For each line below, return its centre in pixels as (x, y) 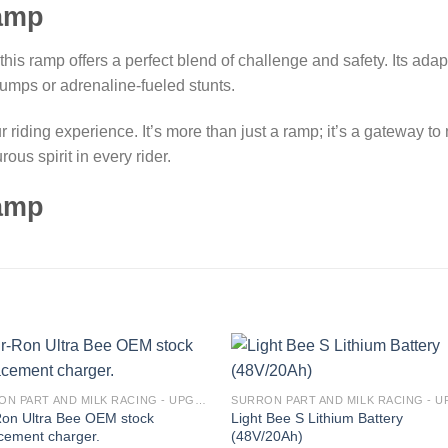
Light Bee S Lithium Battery (317, 418)
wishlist (176, 402)
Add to (177, 388)
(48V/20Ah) (267, 436)
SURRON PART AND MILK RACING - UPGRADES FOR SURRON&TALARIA (200, 400)
